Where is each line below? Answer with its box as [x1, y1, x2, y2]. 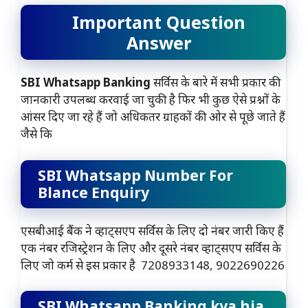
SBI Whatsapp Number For [38, 165, 233, 185]
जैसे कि [21, 126, 52, 142]
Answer [126, 31, 191, 55]
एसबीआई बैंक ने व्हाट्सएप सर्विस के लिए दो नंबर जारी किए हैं [21, 222, 284, 239]
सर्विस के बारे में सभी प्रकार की [151, 74, 280, 91]
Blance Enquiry [38, 182, 149, 202]
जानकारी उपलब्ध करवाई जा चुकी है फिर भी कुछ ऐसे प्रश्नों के [21, 91, 280, 108]
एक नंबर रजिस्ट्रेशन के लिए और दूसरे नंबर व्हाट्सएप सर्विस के [21, 239, 281, 256]
